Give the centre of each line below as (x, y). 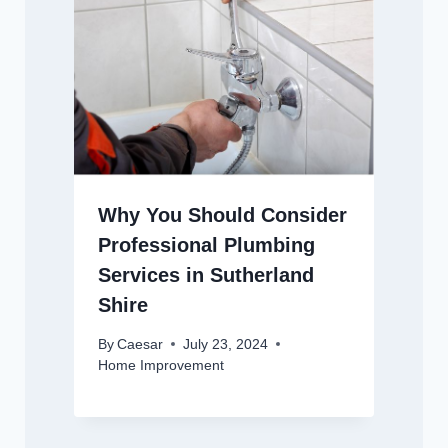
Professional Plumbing (206, 244)
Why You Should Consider (222, 214)
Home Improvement (160, 365)
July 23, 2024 (225, 344)
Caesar (139, 344)
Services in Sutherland (205, 274)
